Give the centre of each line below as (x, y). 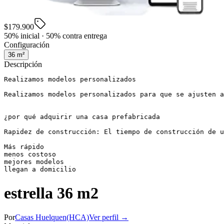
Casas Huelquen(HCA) (52, 217)
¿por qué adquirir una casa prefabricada (82, 117)
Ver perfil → (109, 217)
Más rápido (24, 147)
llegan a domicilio (40, 169)
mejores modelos (34, 162)
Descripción (23, 64)
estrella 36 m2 (51, 193)
